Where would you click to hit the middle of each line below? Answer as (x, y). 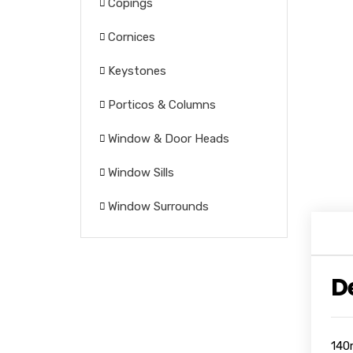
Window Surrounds (158, 206)
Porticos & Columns (162, 105)
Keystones (137, 71)
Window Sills (141, 173)
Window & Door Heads (169, 139)
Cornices (132, 37)
